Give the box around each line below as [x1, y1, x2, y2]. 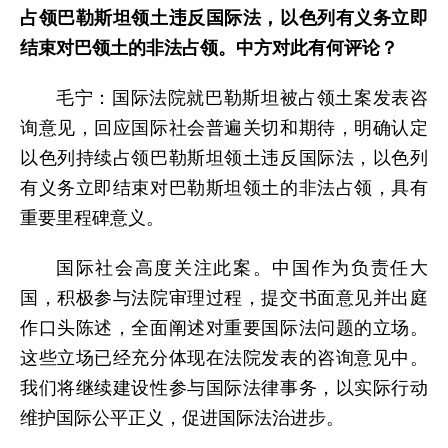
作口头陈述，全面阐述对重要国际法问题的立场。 [20, 317, 428, 338]
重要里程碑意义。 [20, 207, 164, 228]
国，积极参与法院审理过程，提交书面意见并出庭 [20, 287, 428, 308]
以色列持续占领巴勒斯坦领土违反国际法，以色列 [20, 147, 428, 168]
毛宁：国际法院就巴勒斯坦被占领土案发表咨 [56, 87, 428, 108]
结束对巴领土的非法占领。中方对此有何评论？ [20, 37, 398, 58]
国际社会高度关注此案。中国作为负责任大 [56, 257, 428, 278]
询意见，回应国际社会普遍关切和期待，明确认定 [20, 117, 428, 138]
